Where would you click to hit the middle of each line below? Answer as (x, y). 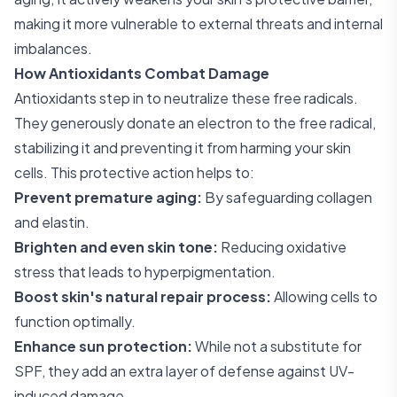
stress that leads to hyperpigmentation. (145, 272)
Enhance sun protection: (103, 346)
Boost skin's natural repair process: (143, 296)
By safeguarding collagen (287, 197)
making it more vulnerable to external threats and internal (198, 23)
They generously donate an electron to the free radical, (195, 123)
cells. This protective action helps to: (134, 172)
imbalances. (53, 48)
